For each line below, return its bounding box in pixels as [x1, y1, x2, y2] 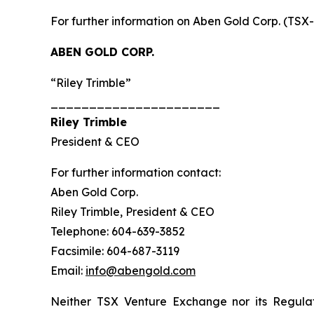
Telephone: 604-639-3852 [50, 224, 185, 238]
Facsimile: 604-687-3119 [50, 243, 179, 258]
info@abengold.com [86, 263, 196, 278]
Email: [50, 263, 86, 278]
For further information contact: [50, 165, 221, 179]
